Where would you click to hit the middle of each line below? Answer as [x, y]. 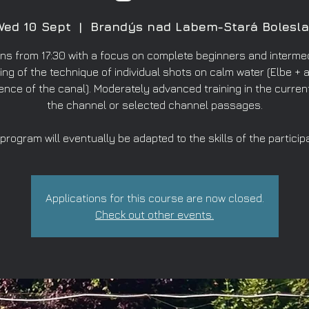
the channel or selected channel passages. [154, 105]
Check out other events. [154, 215]
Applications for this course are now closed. [154, 198]
